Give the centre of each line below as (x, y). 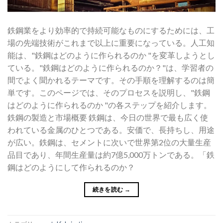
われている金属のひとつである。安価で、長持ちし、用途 (111, 130)
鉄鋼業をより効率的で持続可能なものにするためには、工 (111, 30)
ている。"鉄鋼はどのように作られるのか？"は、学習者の (111, 68)
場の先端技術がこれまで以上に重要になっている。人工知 (111, 43)
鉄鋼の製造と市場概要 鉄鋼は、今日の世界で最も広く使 (108, 117)
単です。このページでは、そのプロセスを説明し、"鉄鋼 (109, 93)
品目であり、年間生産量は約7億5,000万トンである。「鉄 (111, 155)
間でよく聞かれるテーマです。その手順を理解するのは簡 (111, 80)
